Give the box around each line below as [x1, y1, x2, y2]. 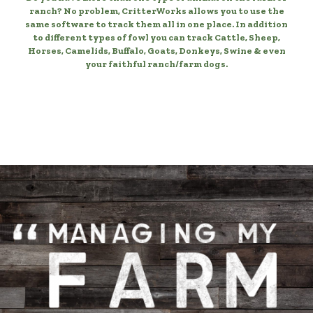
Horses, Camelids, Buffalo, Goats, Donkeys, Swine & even [27, 45, 286, 56]
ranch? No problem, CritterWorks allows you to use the [29, 6, 284, 16]
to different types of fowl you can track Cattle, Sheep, [33, 32, 280, 43]
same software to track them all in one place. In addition [25, 19, 288, 29]
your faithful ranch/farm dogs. [85, 59, 228, 69]
